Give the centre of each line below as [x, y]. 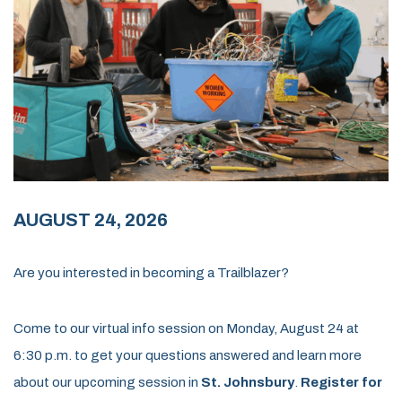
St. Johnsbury [248, 382]
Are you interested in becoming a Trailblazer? [151, 272]
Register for [341, 382]
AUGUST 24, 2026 [91, 220]
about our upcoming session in [107, 382]
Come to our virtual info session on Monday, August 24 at [186, 328]
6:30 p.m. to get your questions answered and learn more [188, 355]
